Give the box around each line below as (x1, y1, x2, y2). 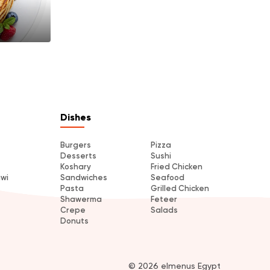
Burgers (60, 140, 91, 149)
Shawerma (60, 194, 102, 204)
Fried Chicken (151, 162, 202, 171)
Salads (151, 205, 178, 215)
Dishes (60, 111, 91, 123)
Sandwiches (60, 172, 107, 182)
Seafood (151, 172, 184, 182)
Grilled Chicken (151, 183, 209, 193)
